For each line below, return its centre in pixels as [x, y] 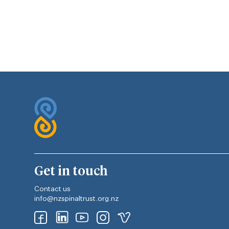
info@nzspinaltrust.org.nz [76, 199]
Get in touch [71, 172]
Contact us [52, 189]
